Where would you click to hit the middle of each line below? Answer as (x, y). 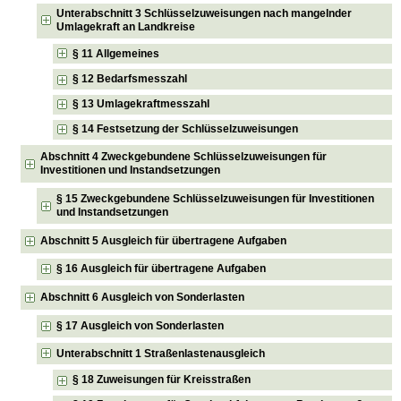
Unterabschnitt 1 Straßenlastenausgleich (161, 353)
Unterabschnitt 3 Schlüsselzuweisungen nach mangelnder (205, 14)
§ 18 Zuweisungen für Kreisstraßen (162, 379)
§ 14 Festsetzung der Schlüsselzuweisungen (186, 129)
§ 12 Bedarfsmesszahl (130, 79)
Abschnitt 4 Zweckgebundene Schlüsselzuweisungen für (184, 157)
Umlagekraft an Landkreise (126, 27)
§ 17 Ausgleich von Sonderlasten (141, 326)
